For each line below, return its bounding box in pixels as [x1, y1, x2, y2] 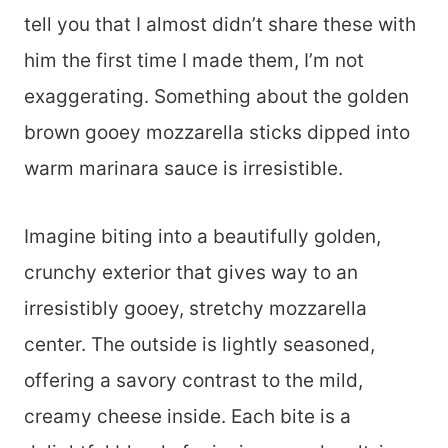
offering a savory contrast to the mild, [24, 369, 363, 392]
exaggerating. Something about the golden [24, 85, 409, 108]
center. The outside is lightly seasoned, [24, 333, 375, 356]
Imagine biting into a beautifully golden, [24, 225, 381, 248]
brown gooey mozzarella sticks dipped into [24, 121, 410, 144]
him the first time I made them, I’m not [24, 49, 364, 72]
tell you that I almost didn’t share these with [24, 13, 416, 36]
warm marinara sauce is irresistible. [24, 157, 358, 180]
